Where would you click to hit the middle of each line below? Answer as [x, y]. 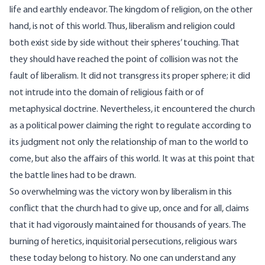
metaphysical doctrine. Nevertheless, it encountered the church [132, 110]
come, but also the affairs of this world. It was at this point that [132, 159]
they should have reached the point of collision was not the [124, 60]
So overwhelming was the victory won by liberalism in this [121, 193]
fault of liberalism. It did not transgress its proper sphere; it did [130, 77]
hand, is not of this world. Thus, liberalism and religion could [122, 27]
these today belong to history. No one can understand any [123, 259]
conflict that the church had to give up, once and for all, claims [129, 209]
